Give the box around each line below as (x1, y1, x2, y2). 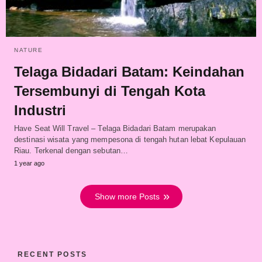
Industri (14, 102, 66, 118)
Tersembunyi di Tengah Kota (14, 82, 205, 99)
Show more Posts (94, 191, 160, 201)
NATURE (14, 46, 43, 53)
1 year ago (14, 159, 44, 167)
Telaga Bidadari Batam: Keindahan (14, 63, 244, 80)
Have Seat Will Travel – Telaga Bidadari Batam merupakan (14, 123, 216, 133)
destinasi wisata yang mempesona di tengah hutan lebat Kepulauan (14, 135, 246, 144)
